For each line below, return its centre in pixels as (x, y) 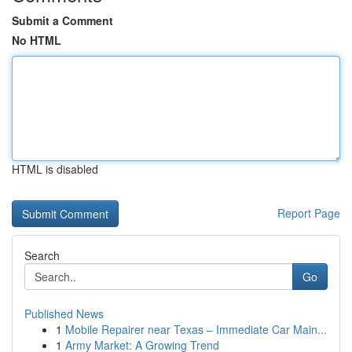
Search (42, 255)
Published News (64, 313)
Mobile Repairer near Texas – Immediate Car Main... (196, 329)
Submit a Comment (62, 20)
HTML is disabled (55, 169)
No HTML (37, 40)
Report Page (309, 213)
